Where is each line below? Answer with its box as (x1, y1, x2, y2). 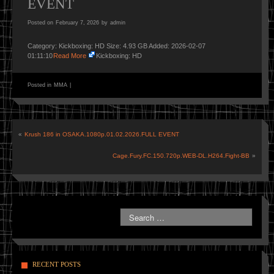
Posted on (28, 20, 55, 26)
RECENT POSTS (32, 261, 81, 268)
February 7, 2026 (56, 20, 99, 26)
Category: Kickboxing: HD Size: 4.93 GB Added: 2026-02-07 (28, 42, 206, 50)
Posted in (28, 82, 53, 88)
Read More (53, 52, 86, 59)
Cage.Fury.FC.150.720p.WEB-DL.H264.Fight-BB (113, 152, 250, 159)
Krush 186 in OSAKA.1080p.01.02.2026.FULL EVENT (24, 131, 179, 138)
